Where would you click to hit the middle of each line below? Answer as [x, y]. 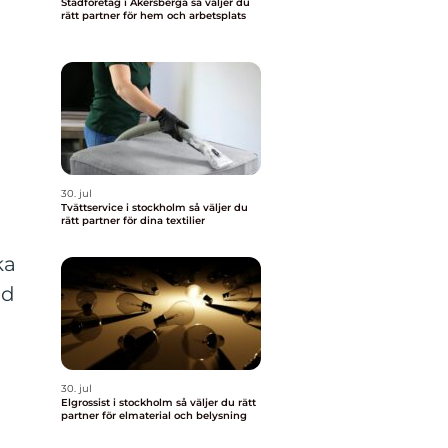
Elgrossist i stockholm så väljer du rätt [118, 402]
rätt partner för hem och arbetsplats [153, 15]
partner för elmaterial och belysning [154, 415]
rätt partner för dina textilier [133, 220]
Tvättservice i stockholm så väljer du [125, 207]
